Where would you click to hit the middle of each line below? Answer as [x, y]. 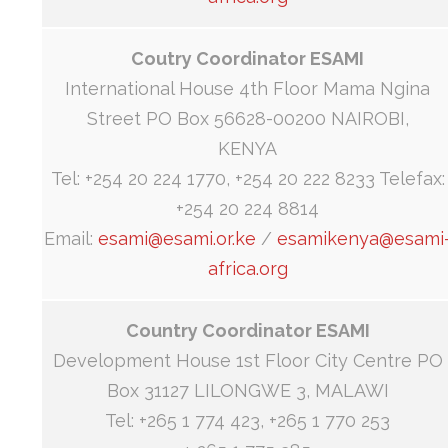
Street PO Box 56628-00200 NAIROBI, [247, 119]
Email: [71, 239]
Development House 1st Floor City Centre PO [247, 361]
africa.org [247, 269]
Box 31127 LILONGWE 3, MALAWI [247, 391]
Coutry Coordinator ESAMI [247, 59]
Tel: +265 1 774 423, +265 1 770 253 [247, 421]
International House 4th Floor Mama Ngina [247, 89]
